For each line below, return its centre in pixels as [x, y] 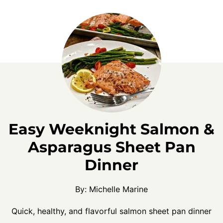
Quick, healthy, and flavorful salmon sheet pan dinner [111, 211]
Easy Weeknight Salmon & [111, 129]
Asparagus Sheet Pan [111, 147]
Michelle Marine [118, 189]
